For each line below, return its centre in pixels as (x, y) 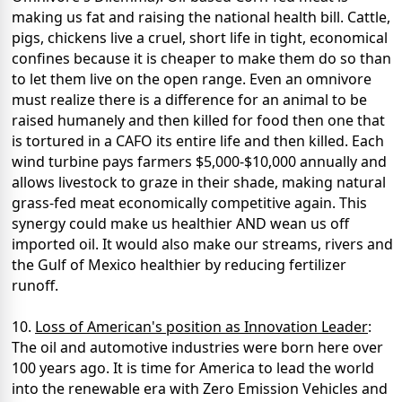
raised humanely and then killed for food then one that (198, 121)
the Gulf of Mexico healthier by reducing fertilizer (179, 265)
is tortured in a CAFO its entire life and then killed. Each (198, 141)
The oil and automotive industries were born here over (197, 348)
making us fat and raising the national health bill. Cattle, (201, 17)
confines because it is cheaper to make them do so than (201, 59)
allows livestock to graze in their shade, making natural (199, 183)
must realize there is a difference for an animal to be (189, 100)
